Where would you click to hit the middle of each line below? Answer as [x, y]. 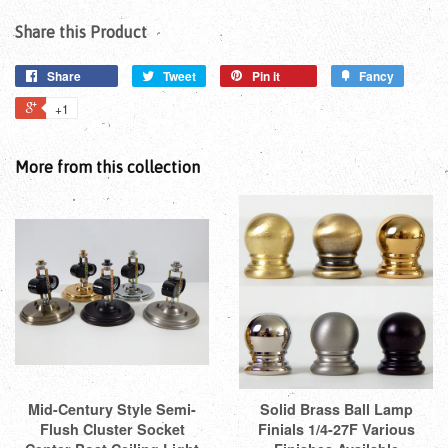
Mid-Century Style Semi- [112, 409]
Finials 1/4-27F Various [336, 429]
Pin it [266, 76]
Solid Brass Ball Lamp [336, 409]
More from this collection [107, 167]
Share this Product [81, 32]
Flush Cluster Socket [112, 429]
